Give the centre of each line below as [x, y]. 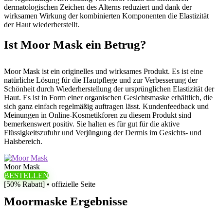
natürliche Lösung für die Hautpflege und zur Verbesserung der [101, 80]
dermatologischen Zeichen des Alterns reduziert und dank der [98, 7]
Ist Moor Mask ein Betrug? [75, 45]
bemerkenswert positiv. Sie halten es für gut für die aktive [92, 124]
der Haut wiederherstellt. [42, 25]
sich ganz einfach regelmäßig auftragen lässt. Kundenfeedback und [106, 106]
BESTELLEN [26, 175]
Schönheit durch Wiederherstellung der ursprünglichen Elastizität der [109, 89]
